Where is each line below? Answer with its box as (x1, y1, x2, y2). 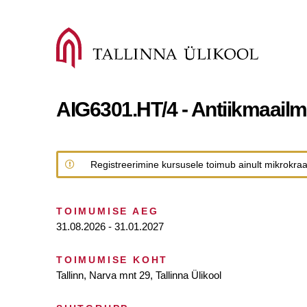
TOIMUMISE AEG (56, 206, 159, 217)
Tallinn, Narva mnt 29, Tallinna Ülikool (56, 269, 221, 281)
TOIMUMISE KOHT (56, 254, 169, 265)
